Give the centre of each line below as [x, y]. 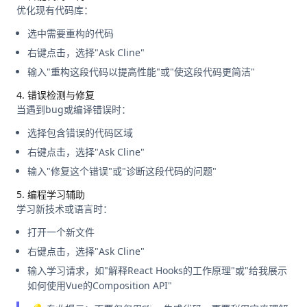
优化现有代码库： [55, 10]
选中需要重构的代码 [71, 34]
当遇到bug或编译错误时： [74, 110]
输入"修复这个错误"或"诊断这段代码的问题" [122, 171]
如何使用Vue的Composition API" [100, 286]
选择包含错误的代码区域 [80, 133]
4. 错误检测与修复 [56, 95]
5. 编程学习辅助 [51, 195]
